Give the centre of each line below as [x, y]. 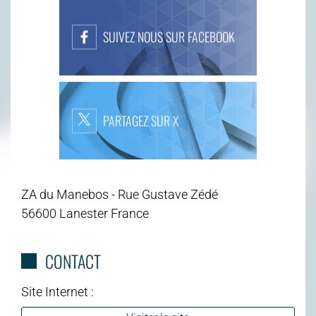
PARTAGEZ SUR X [141, 121]
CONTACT [73, 261]
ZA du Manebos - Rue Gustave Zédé [120, 194]
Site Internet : [57, 291]
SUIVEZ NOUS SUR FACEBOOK [169, 37]
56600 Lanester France [85, 213]
